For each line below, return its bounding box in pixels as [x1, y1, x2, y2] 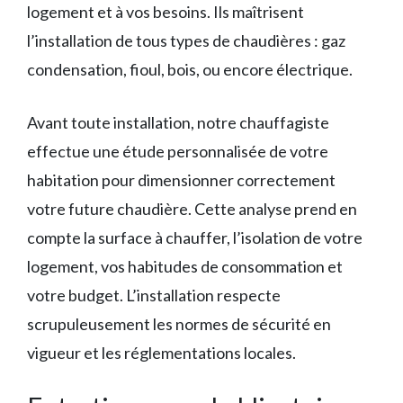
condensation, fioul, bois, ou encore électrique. [27, 59, 353, 80]
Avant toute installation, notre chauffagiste [27, 112, 329, 133]
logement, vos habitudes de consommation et [27, 256, 343, 277]
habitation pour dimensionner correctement [27, 170, 336, 191]
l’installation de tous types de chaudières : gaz [27, 31, 345, 51]
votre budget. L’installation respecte [27, 285, 281, 306]
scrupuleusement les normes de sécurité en [27, 314, 331, 335]
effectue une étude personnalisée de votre [27, 141, 328, 162]
